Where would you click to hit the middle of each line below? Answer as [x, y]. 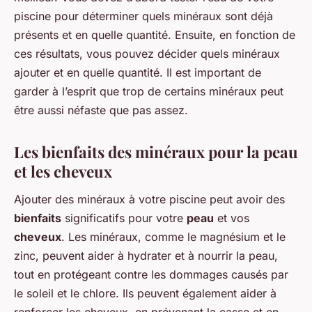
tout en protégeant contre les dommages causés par [151, 275]
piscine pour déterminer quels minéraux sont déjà [143, 16]
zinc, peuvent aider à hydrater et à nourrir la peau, [146, 256]
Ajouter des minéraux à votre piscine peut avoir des [149, 200]
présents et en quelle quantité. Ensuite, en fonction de [155, 35]
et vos [232, 218]
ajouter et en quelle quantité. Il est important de [138, 73]
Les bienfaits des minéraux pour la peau [156, 152]
